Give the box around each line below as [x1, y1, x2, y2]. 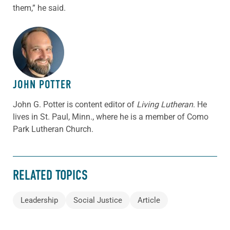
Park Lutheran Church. [13, 124, 93, 134]
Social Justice [73, 196, 122, 205]
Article [138, 196, 160, 205]
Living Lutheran [135, 99, 193, 109]
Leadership [21, 196, 58, 205]
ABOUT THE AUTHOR [13, 37, 100, 53]
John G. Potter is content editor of [13, 99, 135, 109]
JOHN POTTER [13, 77, 71, 91]
